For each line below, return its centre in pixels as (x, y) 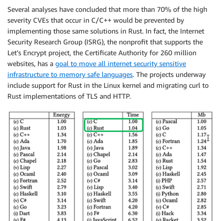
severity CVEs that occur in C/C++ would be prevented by (96, 20)
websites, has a (31, 64)
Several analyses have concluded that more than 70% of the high (107, 9)
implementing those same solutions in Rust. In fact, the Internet (106, 31)
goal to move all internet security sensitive (121, 64)
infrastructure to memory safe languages (70, 74)
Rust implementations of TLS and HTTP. (69, 96)
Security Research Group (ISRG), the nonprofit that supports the (105, 42)
